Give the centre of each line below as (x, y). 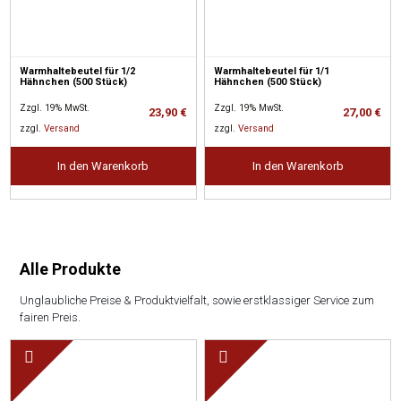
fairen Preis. (50, 318)
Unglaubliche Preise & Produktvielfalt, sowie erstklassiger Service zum (196, 301)
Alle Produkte (70, 269)
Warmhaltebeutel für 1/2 (78, 72)
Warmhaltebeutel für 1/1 (272, 72)
